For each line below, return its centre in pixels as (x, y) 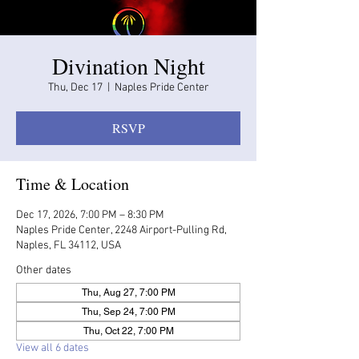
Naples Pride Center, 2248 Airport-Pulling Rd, (121, 230)
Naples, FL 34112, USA (69, 245)
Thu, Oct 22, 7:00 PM (128, 331)
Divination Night (128, 65)
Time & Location (73, 184)
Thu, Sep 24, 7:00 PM (128, 311)
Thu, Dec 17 (75, 87)
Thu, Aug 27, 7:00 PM (128, 292)
